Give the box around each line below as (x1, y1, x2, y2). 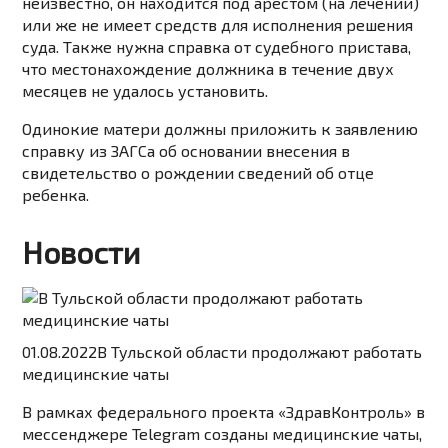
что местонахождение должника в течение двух (22, 59, 395, 79)
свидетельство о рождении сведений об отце (22, 163, 375, 183)
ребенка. (22, 185, 90, 205)
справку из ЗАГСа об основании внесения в (22, 141, 351, 161)
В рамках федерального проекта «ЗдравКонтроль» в (22, 402, 426, 422)
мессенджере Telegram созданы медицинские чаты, (22, 424, 423, 444)
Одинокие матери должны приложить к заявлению (22, 119, 419, 139)
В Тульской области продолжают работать (97, 342, 423, 362)
